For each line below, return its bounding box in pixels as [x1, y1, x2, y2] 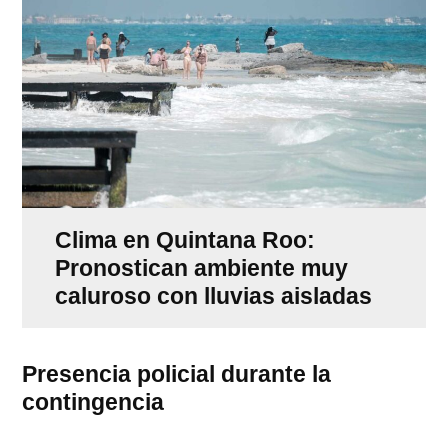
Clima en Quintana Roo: [54, 226, 315, 253]
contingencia [22, 388, 165, 415]
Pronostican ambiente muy [54, 254, 348, 281]
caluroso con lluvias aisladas [54, 282, 372, 309]
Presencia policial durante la [22, 360, 332, 387]
